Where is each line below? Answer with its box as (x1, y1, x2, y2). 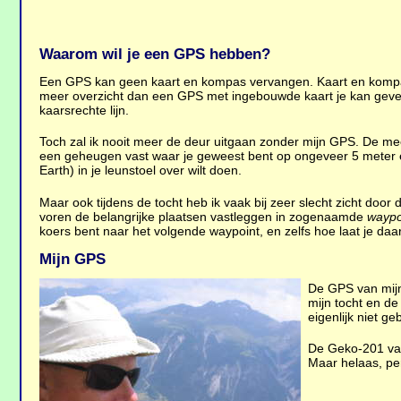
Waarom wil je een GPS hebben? (39, 46, 271, 64)
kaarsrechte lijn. (39, 103, 130, 118)
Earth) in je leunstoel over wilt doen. (39, 163, 243, 178)
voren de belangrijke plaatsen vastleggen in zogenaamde (39, 209, 368, 224)
